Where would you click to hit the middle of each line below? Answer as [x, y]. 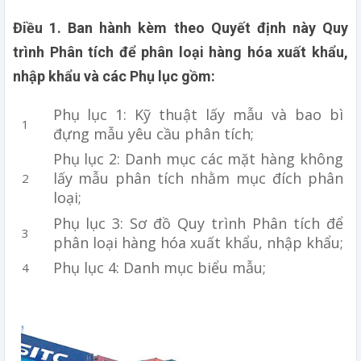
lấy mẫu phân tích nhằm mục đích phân [198, 178]
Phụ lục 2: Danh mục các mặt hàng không [198, 159]
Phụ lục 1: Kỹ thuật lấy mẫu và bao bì [198, 114]
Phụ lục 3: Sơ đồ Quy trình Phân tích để [198, 223]
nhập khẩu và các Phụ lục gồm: [117, 77]
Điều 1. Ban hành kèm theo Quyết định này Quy [180, 28]
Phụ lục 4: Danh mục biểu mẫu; [163, 268]
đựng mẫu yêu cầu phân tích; [157, 133]
